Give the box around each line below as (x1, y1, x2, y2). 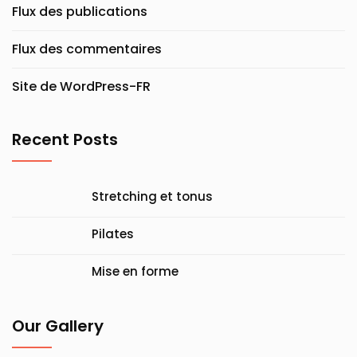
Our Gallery (12, 315, 104, 337)
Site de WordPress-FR (12, 77, 151, 96)
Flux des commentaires (12, 40, 162, 58)
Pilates (92, 226, 134, 242)
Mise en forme (92, 263, 178, 280)
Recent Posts (12, 128, 118, 151)
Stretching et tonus (92, 188, 213, 205)
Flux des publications (12, 2, 147, 21)
